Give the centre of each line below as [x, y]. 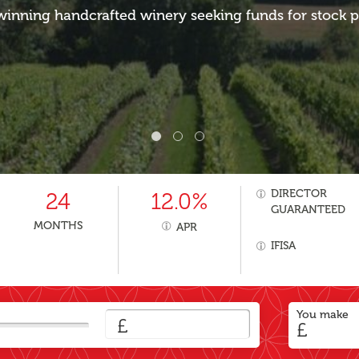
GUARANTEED [308, 210]
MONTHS [58, 226]
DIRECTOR [298, 194]
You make [322, 315]
